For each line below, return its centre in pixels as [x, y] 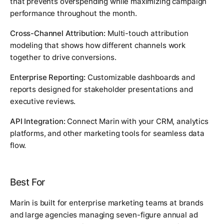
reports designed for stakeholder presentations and [101, 89]
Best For [27, 182]
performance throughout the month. [74, 13]
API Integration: [38, 121]
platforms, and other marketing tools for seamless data [107, 133]
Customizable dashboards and [140, 77]
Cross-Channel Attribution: [58, 33]
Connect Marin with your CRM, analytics [137, 121]
